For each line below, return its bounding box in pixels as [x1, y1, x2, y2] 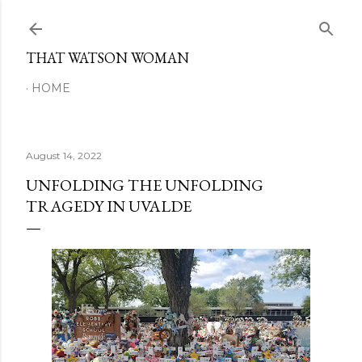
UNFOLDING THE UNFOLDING [26, 175, 263, 196]
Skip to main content [115, 10, 247, 31]
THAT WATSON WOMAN [26, 48, 189, 67]
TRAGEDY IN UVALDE [26, 196, 192, 217]
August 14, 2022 [26, 149, 102, 162]
